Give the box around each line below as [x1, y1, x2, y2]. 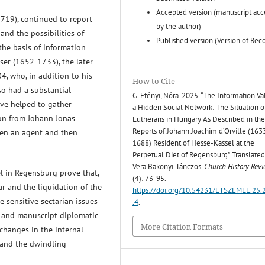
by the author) [156, 21, 202, 32]
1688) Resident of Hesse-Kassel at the [132, 138, 255, 148]
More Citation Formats [141, 221, 224, 232]
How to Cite [132, 76, 176, 87]
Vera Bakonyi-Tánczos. [132, 161, 205, 172]
